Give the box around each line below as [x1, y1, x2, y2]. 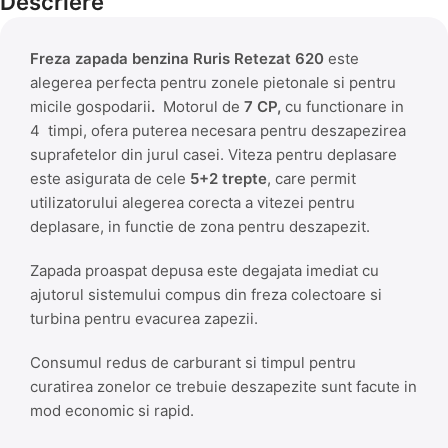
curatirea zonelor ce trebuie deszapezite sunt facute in [30, 376, 417, 396]
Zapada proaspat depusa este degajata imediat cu [30, 260, 379, 280]
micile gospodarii [30, 96, 151, 116]
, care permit [267, 168, 356, 188]
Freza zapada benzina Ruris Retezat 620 [30, 48, 328, 68]
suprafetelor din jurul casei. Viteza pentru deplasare [30, 144, 397, 164]
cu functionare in [285, 96, 404, 116]
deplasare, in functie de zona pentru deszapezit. [30, 216, 370, 236]
